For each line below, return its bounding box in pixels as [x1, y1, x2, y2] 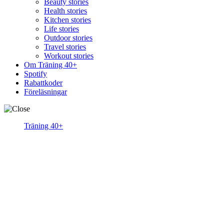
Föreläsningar [24, 87, 67, 96]
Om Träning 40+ [24, 60, 77, 69]
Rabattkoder [24, 78, 62, 87]
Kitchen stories [44, 15, 91, 24]
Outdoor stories [44, 33, 92, 42]
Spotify [24, 69, 47, 78]
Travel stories [44, 42, 86, 51]
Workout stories [44, 51, 93, 60]
